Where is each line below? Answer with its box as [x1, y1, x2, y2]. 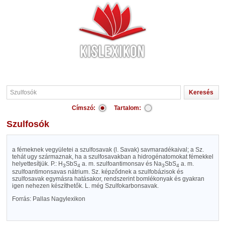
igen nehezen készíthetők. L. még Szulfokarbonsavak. [12, 182, 159, 190]
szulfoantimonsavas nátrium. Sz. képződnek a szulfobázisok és [12, 168, 183, 176]
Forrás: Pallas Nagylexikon [12, 195, 85, 203]
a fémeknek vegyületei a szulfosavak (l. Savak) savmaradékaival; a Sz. [12, 146, 204, 153]
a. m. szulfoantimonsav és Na [80, 160, 162, 167]
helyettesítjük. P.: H [12, 160, 63, 167]
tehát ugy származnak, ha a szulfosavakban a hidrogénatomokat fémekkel [12, 153, 213, 160]
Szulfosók [12, 119, 49, 129]
